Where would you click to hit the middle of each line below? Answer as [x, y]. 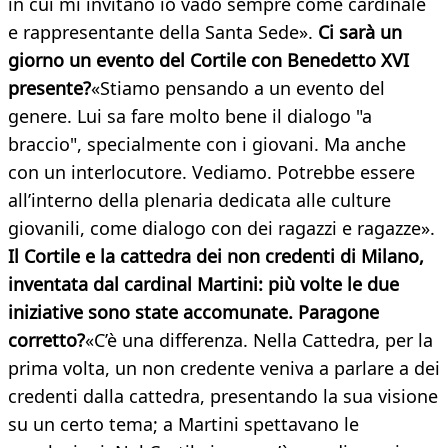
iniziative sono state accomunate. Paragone [193, 312]
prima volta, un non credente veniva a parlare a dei [224, 368]
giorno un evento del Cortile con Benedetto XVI [208, 60]
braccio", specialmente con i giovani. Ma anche [207, 144]
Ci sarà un [360, 32]
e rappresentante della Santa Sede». [163, 32]
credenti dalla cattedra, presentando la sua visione [223, 396]
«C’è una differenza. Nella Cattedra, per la [259, 340]
